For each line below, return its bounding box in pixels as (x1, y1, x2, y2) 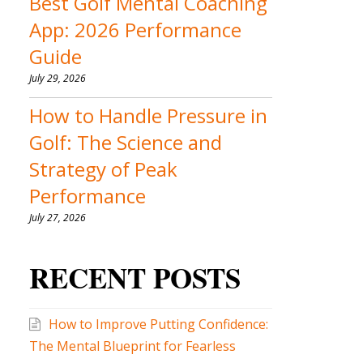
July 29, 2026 (29, 70, 86, 85)
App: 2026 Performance (29, 15, 241, 43)
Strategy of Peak (29, 155, 177, 182)
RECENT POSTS (29, 256, 241, 298)
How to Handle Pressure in (29, 101, 267, 129)
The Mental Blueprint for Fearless (29, 336, 236, 355)
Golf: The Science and (29, 128, 222, 156)
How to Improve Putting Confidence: (49, 314, 268, 333)
